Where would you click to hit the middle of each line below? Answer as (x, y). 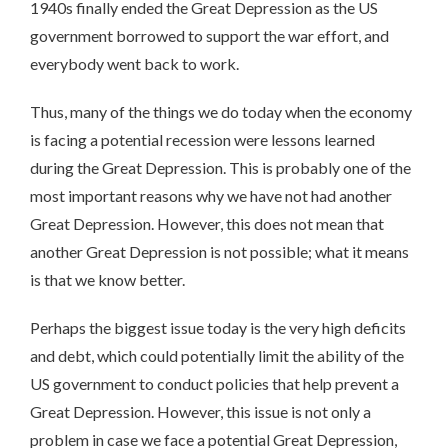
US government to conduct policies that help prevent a (214, 383)
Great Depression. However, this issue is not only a (200, 411)
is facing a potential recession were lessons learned (202, 139)
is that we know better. (107, 279)
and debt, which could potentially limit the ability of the (217, 355)
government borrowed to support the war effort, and (209, 35)
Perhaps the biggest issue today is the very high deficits (218, 327)
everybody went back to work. (134, 63)
